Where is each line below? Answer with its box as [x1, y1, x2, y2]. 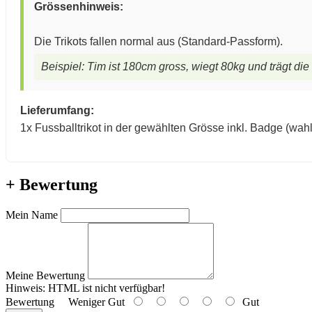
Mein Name [6, 209, 58, 221]
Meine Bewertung [6, 270, 85, 282]
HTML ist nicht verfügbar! [45, 282, 165, 295]
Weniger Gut [54, 296, 130, 309]
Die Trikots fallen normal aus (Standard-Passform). [34, 35, 283, 47]
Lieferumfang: [20, 104, 94, 116]
